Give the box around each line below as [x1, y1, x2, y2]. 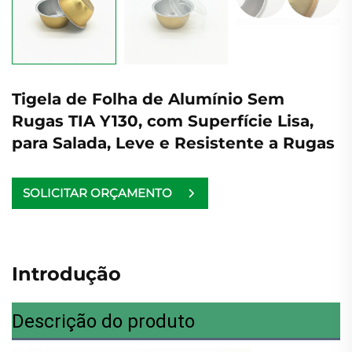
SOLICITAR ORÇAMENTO [23, 185, 172, 201]
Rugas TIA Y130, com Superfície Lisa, [12, 111, 313, 130]
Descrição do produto [12, 310, 195, 332]
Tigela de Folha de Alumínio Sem [12, 89, 284, 108]
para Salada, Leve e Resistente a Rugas [12, 133, 335, 152]
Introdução [12, 262, 121, 285]
